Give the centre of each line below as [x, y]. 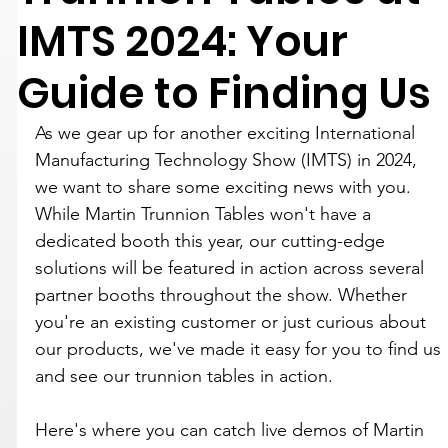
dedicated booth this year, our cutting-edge [213, 240]
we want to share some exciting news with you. [226, 186]
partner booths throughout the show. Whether [224, 294]
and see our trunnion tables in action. [184, 375]
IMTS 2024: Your [183, 41]
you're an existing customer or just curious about [233, 321]
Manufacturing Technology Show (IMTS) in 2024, [229, 159]
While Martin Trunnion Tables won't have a [206, 213]
